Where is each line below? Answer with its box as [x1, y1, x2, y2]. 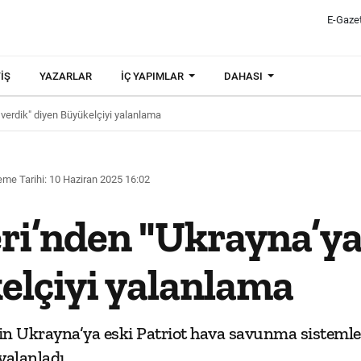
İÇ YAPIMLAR [121, 70, 186, 82]
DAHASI [224, 70, 266, 82]
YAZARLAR [39, 70, 92, 82]
